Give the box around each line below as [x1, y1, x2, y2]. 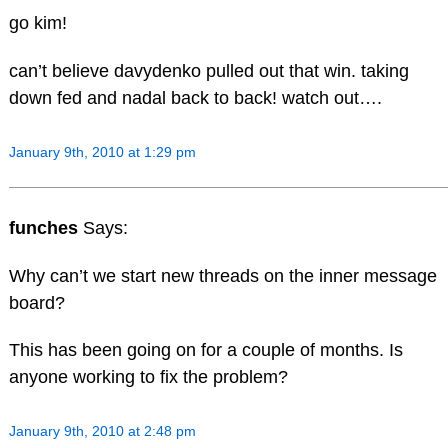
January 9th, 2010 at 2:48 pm [8, 423, 196, 440]
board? [8, 292, 65, 313]
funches [8, 217, 83, 238]
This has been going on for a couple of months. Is [8, 340, 403, 361]
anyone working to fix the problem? [8, 367, 288, 388]
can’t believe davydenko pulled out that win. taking [8, 61, 409, 82]
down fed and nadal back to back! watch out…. [8, 88, 382, 109]
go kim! [8, 13, 67, 34]
